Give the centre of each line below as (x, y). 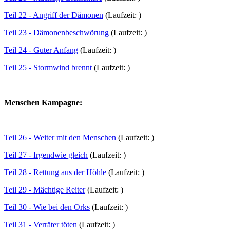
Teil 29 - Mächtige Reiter (45, 189)
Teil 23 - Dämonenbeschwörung (56, 32)
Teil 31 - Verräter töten (41, 224)
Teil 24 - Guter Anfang (41, 50)
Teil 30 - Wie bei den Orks (47, 207)
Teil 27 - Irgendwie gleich (46, 155)
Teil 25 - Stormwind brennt (48, 67)
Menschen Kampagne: (43, 102)
